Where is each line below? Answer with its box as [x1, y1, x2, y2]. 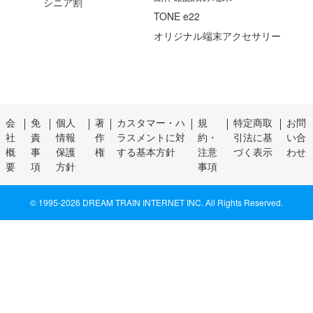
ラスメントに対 [117, 130, 185, 145]
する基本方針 [117, 145, 175, 159]
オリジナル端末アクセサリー [154, 29, 281, 43]
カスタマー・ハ [117, 115, 185, 130]
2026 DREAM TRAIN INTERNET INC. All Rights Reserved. [61, 196, 283, 209]
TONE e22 [154, 9, 200, 24]
